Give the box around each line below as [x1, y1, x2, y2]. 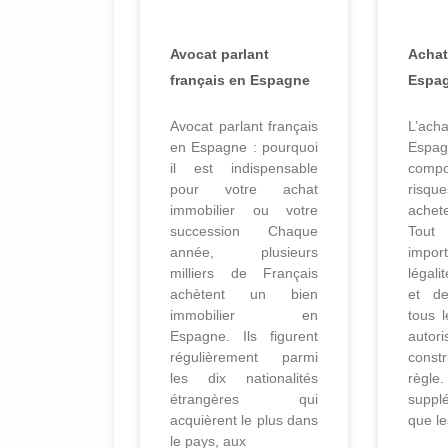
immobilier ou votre [170, 202, 318, 219]
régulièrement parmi [170, 349, 318, 366]
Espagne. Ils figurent [170, 328, 318, 345]
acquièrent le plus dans [170, 412, 318, 429]
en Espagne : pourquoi [170, 139, 318, 156]
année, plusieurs [170, 244, 318, 261]
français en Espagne [170, 72, 310, 89]
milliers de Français [170, 265, 318, 282]
